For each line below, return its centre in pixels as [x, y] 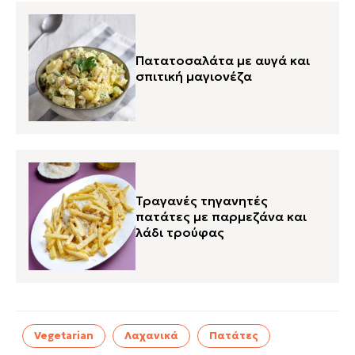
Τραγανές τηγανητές [202, 200]
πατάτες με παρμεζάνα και [221, 216]
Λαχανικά [151, 335]
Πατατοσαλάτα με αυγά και [223, 60]
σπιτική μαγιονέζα [194, 76]
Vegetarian [64, 335]
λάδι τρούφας [180, 232]
